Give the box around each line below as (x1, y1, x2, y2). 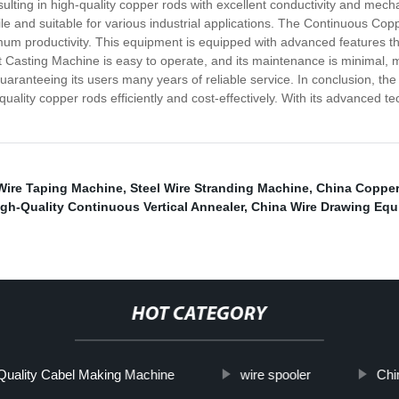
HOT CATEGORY (131, 305, 267, 326)
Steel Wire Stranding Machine (130, 181, 309, 196)
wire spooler (240, 367, 311, 383)
